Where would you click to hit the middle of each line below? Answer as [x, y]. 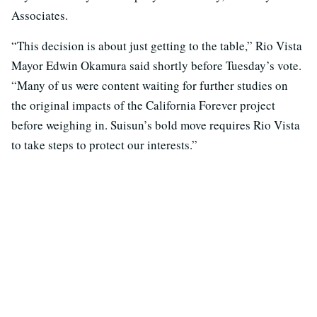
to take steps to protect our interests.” [104, 145]
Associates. [40, 16]
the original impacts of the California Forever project [143, 105]
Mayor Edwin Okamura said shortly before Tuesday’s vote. [156, 66]
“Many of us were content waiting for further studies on [150, 86]
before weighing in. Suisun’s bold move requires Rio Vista [156, 125]
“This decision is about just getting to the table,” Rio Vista [157, 46]
